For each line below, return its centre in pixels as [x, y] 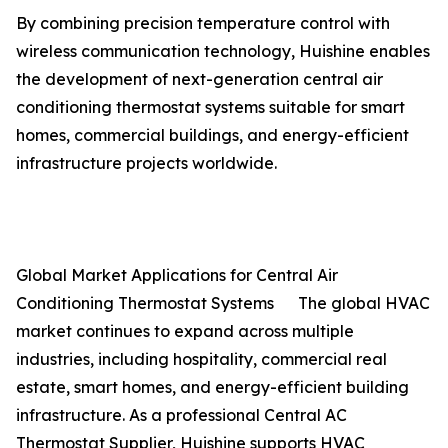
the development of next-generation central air [199, 79]
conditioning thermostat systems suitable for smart [210, 107]
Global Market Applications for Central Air [177, 275]
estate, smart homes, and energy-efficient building [212, 387]
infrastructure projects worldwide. [146, 163]
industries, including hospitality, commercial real [201, 359]
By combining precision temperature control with [203, 23]
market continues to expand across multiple [185, 331]
